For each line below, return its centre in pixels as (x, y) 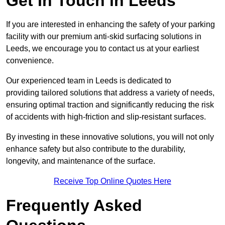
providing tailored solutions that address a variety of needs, (110, 93)
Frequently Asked (74, 206)
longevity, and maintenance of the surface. (81, 161)
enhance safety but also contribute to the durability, (96, 149)
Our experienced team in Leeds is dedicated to (89, 81)
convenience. (30, 61)
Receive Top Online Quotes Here (113, 181)
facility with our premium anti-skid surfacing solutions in (104, 37)
